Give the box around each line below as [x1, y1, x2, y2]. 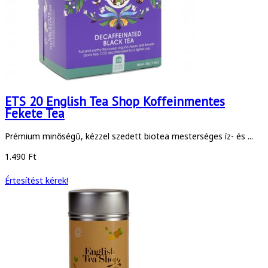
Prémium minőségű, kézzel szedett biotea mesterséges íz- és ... [5, 130, 253, 142]
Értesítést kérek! [5, 174, 68, 186]
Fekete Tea [5, 105, 65, 122]
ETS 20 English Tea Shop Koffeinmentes [5, 93, 225, 110]
